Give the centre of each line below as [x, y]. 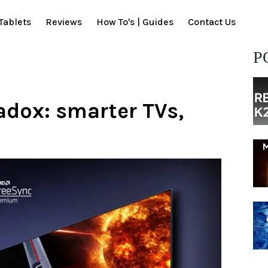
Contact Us [212, 22]
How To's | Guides [135, 22]
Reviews [64, 22]
